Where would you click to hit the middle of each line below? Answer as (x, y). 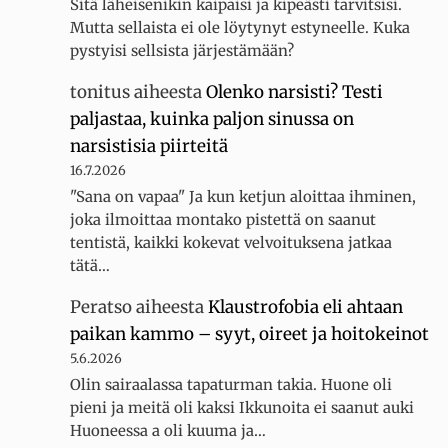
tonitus (100, 91)
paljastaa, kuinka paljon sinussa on (212, 118)
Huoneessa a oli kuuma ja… (168, 431)
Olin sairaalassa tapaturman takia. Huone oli (231, 385)
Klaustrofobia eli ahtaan (306, 307)
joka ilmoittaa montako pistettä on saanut (223, 220)
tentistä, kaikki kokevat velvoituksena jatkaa (231, 243)
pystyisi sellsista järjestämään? (182, 50)
